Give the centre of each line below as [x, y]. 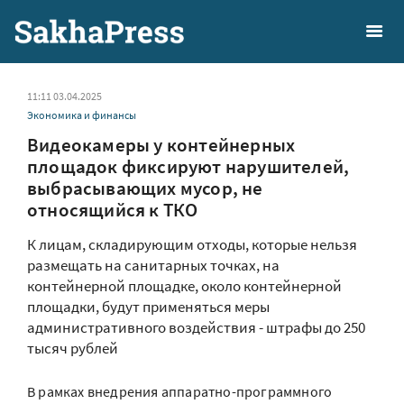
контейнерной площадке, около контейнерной [184, 286]
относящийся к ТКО [113, 210]
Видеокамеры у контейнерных [161, 145]
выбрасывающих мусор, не [145, 188]
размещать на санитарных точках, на [153, 265]
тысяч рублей [73, 348]
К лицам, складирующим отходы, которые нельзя [192, 244]
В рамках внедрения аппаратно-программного [180, 391]
